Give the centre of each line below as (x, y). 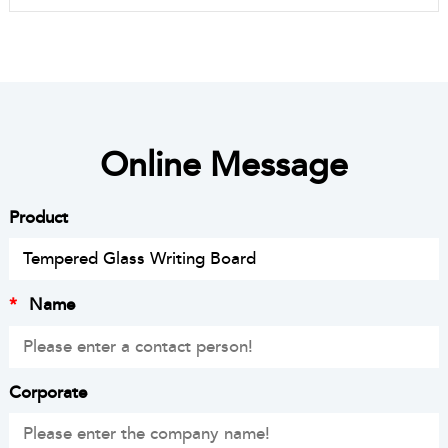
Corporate (47, 392)
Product (38, 217)
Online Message (223, 165)
